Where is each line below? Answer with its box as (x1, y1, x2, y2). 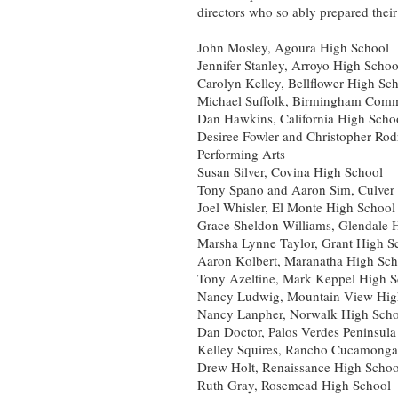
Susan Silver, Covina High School (197, 163, 383, 181)
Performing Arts (197, 145, 285, 163)
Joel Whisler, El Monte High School (197, 198, 395, 217)
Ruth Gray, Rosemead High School (197, 376, 391, 394)
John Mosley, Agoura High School (197, 38, 389, 57)
